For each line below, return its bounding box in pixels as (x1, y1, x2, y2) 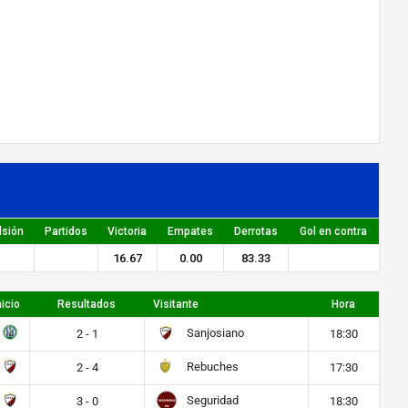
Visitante (153, 298, 199, 311)
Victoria (107, 225, 147, 238)
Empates (167, 225, 213, 238)
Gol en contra (300, 225, 367, 238)
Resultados (57, 298, 116, 311)
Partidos (44, 225, 87, 238)
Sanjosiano (183, 326, 244, 341)
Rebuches (183, 360, 239, 374)
